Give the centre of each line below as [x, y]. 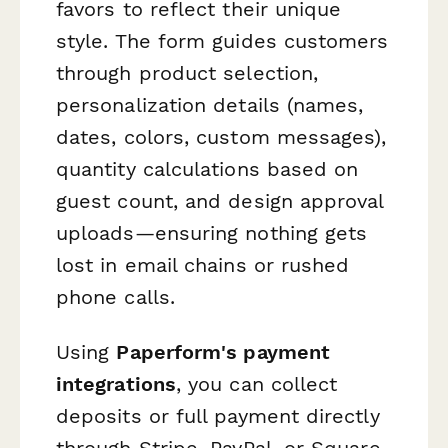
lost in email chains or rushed [203, 264]
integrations [116, 383]
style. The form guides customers [222, 40]
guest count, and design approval [220, 200]
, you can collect [256, 383]
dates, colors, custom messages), [221, 136]
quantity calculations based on [207, 168]
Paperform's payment [223, 351]
